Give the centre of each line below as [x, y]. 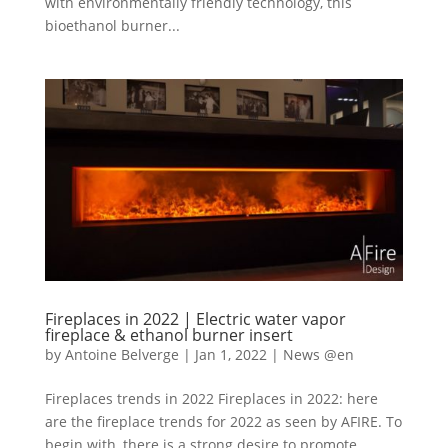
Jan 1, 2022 [230, 354]
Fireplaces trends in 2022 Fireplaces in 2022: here [211, 398]
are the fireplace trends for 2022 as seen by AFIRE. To [223, 421]
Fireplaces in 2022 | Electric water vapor [195, 318]
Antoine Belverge [121, 354]
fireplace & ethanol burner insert [168, 334]
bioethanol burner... [112, 26]
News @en [318, 354]
